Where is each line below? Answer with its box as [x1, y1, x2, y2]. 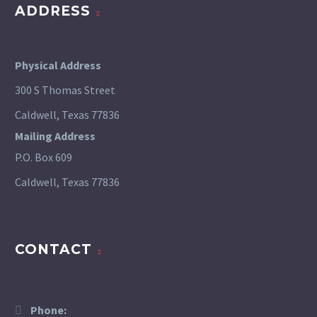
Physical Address [15, 58, 101, 72]
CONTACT [15, 241, 92, 258]
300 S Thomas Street [15, 83, 115, 97]
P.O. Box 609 [15, 150, 72, 164]
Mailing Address [15, 129, 96, 143]
